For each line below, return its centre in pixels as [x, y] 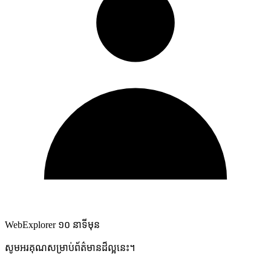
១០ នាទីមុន [79, 224]
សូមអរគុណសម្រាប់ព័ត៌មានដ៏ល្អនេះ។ [70, 247]
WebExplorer [31, 224]
